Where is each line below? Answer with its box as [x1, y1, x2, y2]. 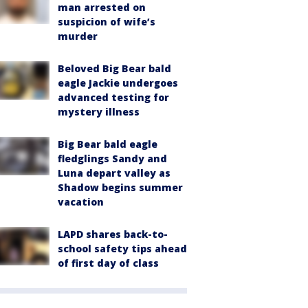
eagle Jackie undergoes [58, 76, 178, 89]
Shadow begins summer [58, 181, 183, 194]
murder [58, 30, 98, 43]
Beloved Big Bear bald [58, 62, 171, 75]
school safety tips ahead [58, 242, 187, 255]
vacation [58, 195, 104, 208]
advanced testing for [58, 91, 169, 104]
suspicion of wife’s [58, 15, 155, 28]
